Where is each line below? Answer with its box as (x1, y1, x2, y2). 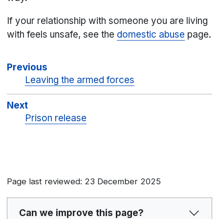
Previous (7, 62, 48, 73)
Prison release (25, 112, 87, 124)
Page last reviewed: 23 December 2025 (7, 176, 161, 187)
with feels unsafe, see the (7, 29, 117, 41)
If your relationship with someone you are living (7, 15, 208, 27)
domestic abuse (117, 29, 185, 41)
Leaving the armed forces (25, 74, 135, 86)
